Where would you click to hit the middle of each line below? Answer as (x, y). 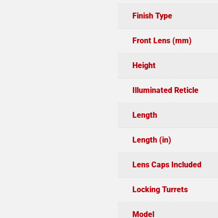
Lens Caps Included (167, 165)
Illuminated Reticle (165, 91)
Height (144, 66)
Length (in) (152, 140)
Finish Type (152, 16)
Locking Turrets (160, 190)
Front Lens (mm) (162, 41)
